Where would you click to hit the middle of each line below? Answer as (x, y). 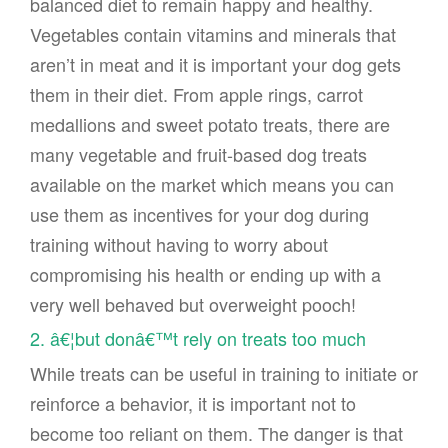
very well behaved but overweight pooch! (193, 303)
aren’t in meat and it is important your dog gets (215, 63)
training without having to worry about (179, 243)
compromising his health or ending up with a (205, 273)
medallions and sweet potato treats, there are (210, 123)
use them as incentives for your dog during (199, 213)
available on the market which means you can (212, 183)
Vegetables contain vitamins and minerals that (213, 33)
